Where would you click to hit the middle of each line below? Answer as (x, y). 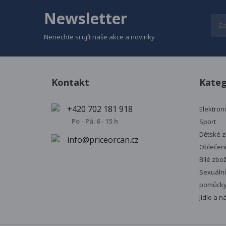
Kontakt (70, 82)
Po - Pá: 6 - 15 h (95, 121)
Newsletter (86, 18)
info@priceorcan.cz (103, 139)
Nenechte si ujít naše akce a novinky (99, 37)
